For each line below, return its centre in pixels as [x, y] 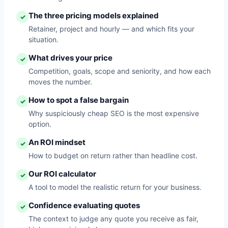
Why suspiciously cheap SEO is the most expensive [114, 113]
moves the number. [60, 82]
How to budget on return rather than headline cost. [113, 155]
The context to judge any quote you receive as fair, [113, 219]
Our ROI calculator [62, 174]
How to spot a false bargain [79, 100]
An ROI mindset [57, 142]
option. [40, 124]
